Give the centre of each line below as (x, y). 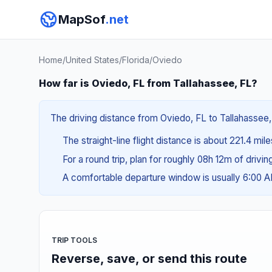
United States (92, 60)
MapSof (82, 19)
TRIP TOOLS (74, 240)
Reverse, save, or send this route (149, 258)
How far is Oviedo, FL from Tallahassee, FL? (148, 83)
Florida (136, 60)
